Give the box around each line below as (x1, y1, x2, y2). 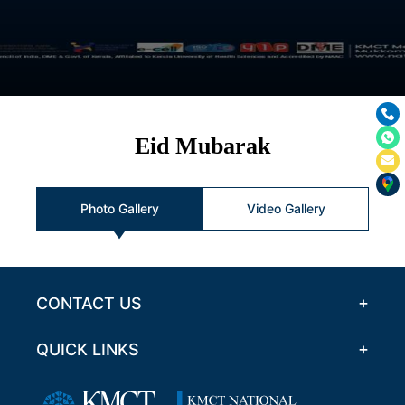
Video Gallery (246, 201, 325, 216)
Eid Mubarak (135, 132, 270, 159)
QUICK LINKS (36, 339, 139, 359)
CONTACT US (36, 293, 142, 313)
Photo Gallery (80, 201, 159, 216)
